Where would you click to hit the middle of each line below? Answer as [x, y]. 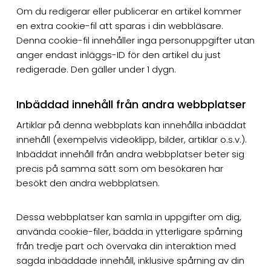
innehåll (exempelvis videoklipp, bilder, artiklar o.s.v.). [131, 139]
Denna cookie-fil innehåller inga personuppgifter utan [135, 40]
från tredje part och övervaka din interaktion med [126, 246]
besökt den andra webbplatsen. [88, 183]
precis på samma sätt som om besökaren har [119, 168]
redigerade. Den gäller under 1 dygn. [96, 69]
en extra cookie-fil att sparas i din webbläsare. [119, 25]
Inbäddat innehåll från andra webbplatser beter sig [130, 154]
